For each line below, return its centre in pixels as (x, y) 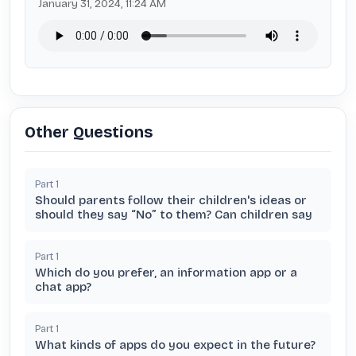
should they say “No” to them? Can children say (174, 215)
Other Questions (89, 132)
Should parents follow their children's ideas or (171, 200)
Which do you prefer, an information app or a (166, 273)
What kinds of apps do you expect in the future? (175, 345)
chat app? (63, 287)
